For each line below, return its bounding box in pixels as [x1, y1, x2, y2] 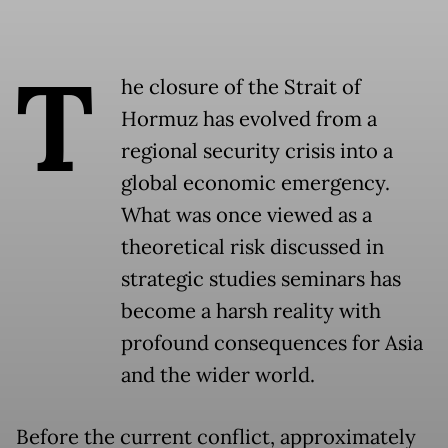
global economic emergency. [121, 170, 390, 196]
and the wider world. [121, 362, 315, 388]
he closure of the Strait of [121, 74, 361, 100]
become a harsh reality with [121, 298, 381, 324]
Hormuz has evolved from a [121, 106, 377, 132]
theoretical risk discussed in [121, 234, 384, 260]
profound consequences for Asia [121, 330, 423, 356]
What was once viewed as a [121, 202, 372, 228]
